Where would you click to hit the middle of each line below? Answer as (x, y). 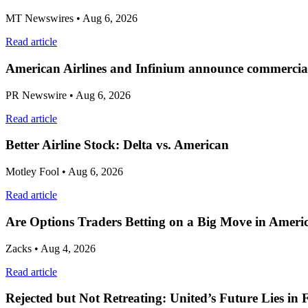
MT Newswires (40, 19)
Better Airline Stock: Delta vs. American (117, 145)
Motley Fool (32, 172)
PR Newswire (36, 95)
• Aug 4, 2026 (64, 248)
